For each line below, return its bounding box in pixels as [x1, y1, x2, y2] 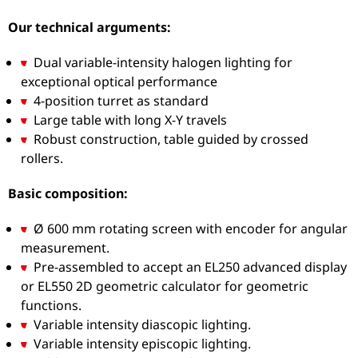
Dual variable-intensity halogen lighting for [34, 53, 293, 71]
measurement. [21, 238, 110, 257]
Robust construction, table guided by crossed [34, 129, 309, 148]
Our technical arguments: [8, 18, 172, 36]
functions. [21, 296, 82, 314]
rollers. [21, 149, 64, 167]
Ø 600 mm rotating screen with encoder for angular [34, 219, 348, 237]
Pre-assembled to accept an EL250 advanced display [34, 257, 348, 276]
